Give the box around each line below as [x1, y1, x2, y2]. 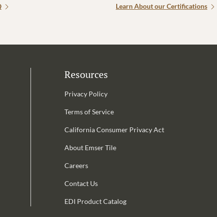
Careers [64, 161, 88, 170]
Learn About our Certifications [116, 2, 207, 10]
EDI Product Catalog [64, 197, 126, 205]
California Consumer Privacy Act [64, 125, 164, 134]
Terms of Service [64, 108, 114, 116]
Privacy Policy [64, 90, 108, 98]
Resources [64, 68, 108, 81]
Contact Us [64, 179, 98, 187]
